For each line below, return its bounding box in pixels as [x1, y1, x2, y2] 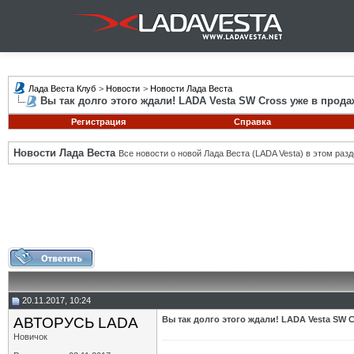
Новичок [13, 332, 47, 341]
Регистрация [70, 117, 126, 126]
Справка [233, 117, 271, 126]
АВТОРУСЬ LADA [13, 314, 138, 331]
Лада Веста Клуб [28, 84, 96, 93]
